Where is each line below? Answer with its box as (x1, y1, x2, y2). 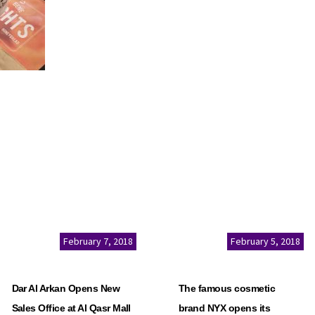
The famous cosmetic (179, 283, 276, 294)
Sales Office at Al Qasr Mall (11, 302, 131, 314)
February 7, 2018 (63, 235, 133, 247)
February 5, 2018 (230, 235, 300, 247)
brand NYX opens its (179, 302, 271, 314)
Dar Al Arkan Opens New (11, 283, 120, 294)
